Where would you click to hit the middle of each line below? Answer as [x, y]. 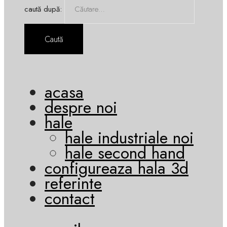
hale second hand [125, 153]
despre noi [81, 107]
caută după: [43, 9]
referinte [73, 183]
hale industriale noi [129, 138]
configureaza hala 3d [117, 168]
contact [70, 198]
